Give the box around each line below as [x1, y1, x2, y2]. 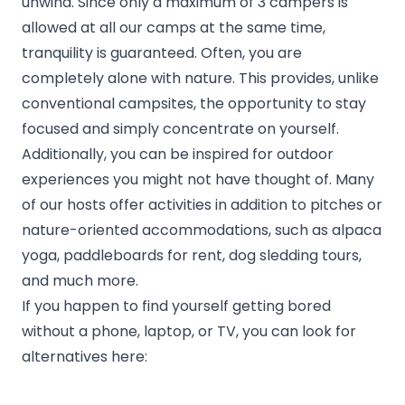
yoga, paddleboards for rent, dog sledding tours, [22, 245, 362, 267]
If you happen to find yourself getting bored [22, 296, 331, 317]
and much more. [22, 270, 138, 292]
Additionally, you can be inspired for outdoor [22, 144, 334, 165]
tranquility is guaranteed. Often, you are [22, 42, 302, 64]
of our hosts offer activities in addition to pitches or [22, 194, 382, 216]
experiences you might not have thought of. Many [22, 169, 374, 191]
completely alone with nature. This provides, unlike [22, 68, 379, 89]
